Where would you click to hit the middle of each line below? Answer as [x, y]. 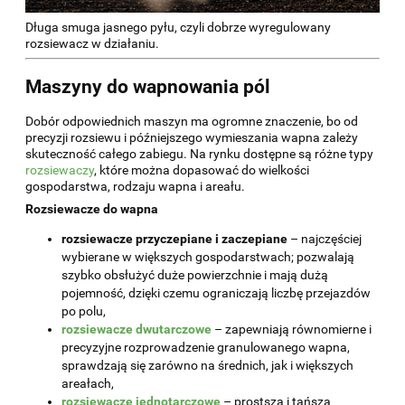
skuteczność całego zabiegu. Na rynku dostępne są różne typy [199, 154]
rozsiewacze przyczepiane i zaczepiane [174, 239]
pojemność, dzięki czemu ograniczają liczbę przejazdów [216, 293]
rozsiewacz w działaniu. [92, 44]
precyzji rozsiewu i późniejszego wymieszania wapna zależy [192, 138]
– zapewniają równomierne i [292, 330]
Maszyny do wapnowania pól [148, 86]
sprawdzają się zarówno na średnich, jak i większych [207, 366]
